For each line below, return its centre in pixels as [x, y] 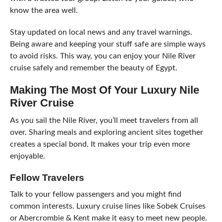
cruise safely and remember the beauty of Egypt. [93, 68]
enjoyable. [27, 156]
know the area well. [44, 10]
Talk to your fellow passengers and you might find [95, 194]
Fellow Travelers [47, 178]
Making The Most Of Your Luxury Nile [104, 90]
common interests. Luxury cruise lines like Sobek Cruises [108, 206]
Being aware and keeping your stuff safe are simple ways [108, 44]
